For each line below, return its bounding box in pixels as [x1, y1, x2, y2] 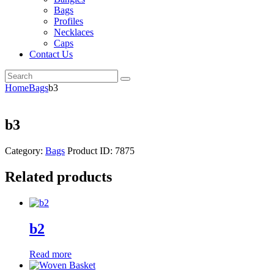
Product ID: [67, 145, 115, 156]
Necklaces [54, 27, 94, 37]
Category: [5, 145, 45, 156]
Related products [5, 168, 112, 185]
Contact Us [29, 49, 73, 59]
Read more [29, 249, 72, 260]
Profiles [54, 16, 83, 26]
